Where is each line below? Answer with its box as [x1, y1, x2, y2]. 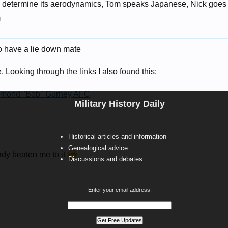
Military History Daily [74, 98, 165, 109]
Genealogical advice [68, 144, 128, 152]
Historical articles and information [68, 132, 166, 140]
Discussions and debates [68, 155, 142, 163]
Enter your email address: [88, 186, 152, 193]
